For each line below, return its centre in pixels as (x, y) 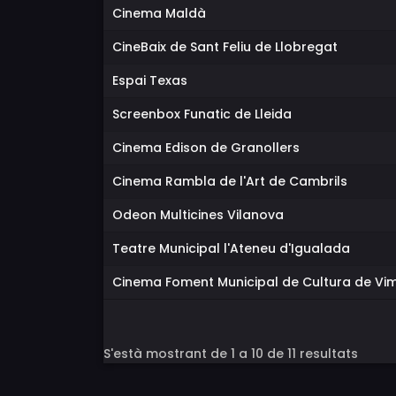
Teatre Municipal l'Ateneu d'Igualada (231, 248)
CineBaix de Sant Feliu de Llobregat (225, 47)
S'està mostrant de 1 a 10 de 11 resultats (231, 354)
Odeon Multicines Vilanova (198, 215)
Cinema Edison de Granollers (206, 148)
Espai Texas (150, 80)
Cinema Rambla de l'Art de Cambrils (230, 181)
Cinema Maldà (159, 13)
